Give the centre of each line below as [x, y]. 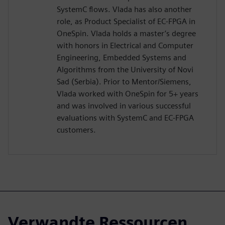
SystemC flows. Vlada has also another [124, 10]
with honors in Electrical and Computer [125, 46]
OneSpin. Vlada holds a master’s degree [126, 34]
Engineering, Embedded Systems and [122, 58]
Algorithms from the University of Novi [125, 70]
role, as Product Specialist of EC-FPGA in [126, 22]
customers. [76, 130]
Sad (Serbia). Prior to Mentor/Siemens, [124, 82]
